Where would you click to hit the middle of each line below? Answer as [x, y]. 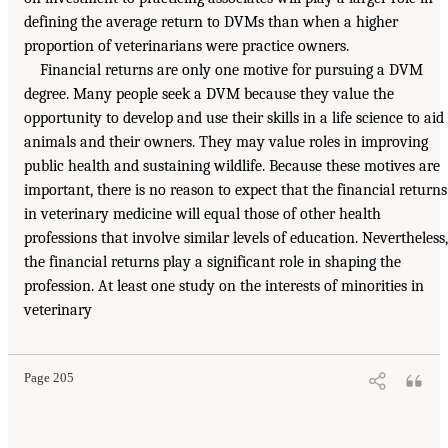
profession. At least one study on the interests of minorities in [224, 286]
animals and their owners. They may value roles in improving [226, 142]
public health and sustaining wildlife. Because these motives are [232, 166]
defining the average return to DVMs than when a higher [211, 22]
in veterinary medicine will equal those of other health [202, 214]
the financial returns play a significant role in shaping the [212, 262]
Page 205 [49, 378]
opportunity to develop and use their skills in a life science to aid [234, 118]
